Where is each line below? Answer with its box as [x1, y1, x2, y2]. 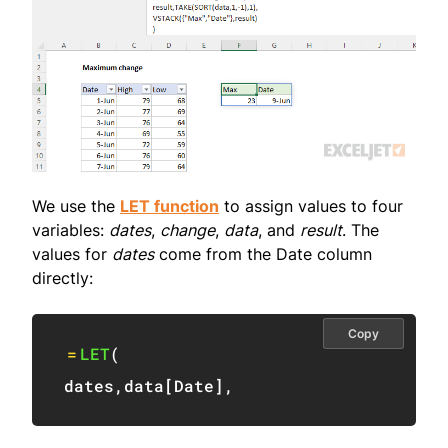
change [160, 219, 215, 240]
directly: [32, 267, 93, 288]
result [300, 219, 342, 240]
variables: [32, 219, 109, 240]
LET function [120, 195, 219, 216]
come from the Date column [154, 243, 372, 264]
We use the [32, 195, 120, 216]
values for [32, 243, 112, 264]
